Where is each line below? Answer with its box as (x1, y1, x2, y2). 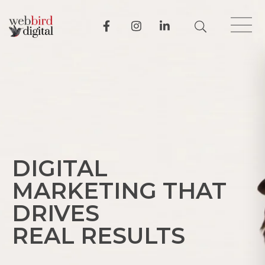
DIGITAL (11, 154, 108, 182)
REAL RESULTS (11, 221, 185, 250)
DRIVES (11, 199, 99, 227)
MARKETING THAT (11, 176, 227, 205)
